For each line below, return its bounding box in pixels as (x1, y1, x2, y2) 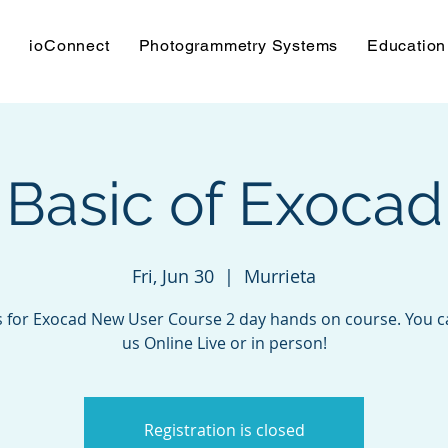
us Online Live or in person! (121, 332, 327, 354)
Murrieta (244, 264, 316, 288)
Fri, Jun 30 (132, 264, 214, 288)
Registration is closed (143, 419, 305, 441)
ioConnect (29, 36, 110, 55)
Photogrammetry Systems (138, 36, 339, 55)
